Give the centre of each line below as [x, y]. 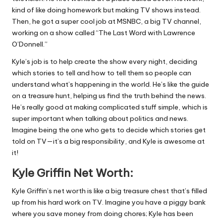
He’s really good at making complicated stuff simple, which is [110, 107]
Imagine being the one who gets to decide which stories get [109, 130]
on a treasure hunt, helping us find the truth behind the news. [109, 96]
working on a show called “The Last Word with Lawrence [104, 33]
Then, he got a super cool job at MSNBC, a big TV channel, [107, 22]
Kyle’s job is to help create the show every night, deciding [105, 62]
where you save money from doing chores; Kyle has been [103, 214]
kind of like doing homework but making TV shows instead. [106, 10]
